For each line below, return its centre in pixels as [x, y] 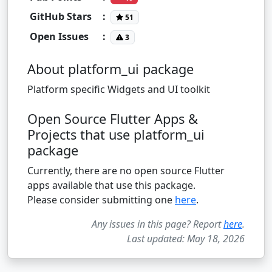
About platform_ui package [110, 69]
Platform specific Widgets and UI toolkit [119, 89]
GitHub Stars [61, 16]
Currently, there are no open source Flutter [126, 170]
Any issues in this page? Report [158, 224]
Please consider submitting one [101, 199]
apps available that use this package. [111, 185]
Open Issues [59, 36]
